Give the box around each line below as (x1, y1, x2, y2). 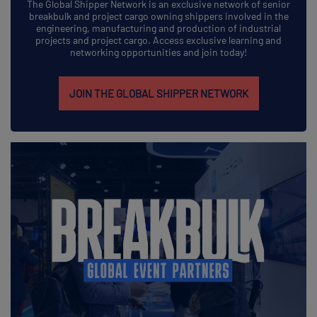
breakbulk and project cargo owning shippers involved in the (28, 10, 289, 23)
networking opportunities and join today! (70, 46, 247, 59)
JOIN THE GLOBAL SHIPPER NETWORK (69, 87, 248, 100)
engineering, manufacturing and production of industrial (36, 22, 281, 35)
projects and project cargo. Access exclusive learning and (35, 34, 282, 47)
